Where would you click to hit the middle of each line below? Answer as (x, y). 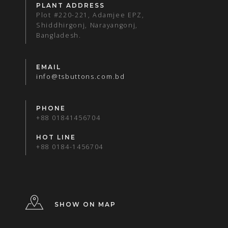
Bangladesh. (59, 35)
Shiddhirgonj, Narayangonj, (87, 25)
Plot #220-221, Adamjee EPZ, (90, 15)
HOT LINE (56, 137)
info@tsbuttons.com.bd (81, 77)
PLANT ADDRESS (70, 5)
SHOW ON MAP (85, 205)
